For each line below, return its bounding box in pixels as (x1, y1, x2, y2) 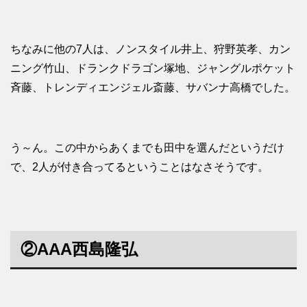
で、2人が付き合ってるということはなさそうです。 (10, 161, 269, 173)
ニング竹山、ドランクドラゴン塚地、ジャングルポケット (10, 62, 295, 75)
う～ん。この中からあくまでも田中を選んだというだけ (10, 142, 284, 154)
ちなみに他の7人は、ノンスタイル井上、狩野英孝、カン (10, 43, 291, 56)
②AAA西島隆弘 (21, 240, 138, 259)
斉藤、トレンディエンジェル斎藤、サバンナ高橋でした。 (10, 82, 295, 94)
